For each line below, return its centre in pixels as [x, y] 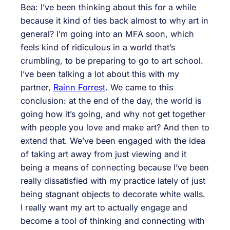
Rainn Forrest [79, 87]
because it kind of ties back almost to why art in [114, 20]
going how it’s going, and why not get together [113, 114]
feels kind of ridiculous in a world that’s [98, 47]
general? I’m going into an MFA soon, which [107, 34]
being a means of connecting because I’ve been [115, 167]
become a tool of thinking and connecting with [113, 221]
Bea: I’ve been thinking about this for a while [108, 7]
